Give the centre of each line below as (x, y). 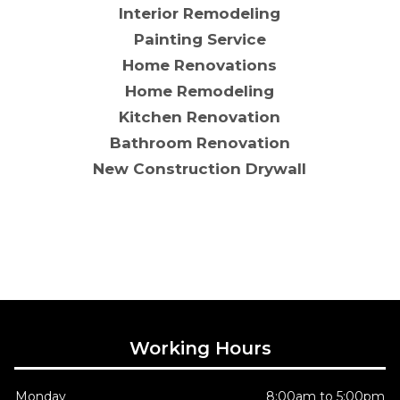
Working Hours (200, 348)
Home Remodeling (200, 91)
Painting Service (200, 39)
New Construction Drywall (200, 169)
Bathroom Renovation (200, 142)
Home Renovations (200, 65)
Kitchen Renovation (200, 117)
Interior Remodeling (200, 13)
